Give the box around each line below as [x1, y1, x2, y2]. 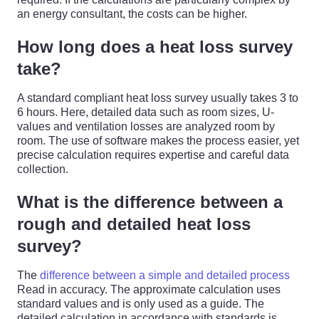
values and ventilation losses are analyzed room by [17, 120, 275, 132]
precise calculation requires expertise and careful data [17, 149, 289, 161]
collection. [17, 163, 68, 175]
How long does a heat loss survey [17, 37, 293, 56]
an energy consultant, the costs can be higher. [17, 8, 247, 20]
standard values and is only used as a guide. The [17, 298, 264, 310]
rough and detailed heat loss [17, 214, 251, 234]
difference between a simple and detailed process [40, 269, 290, 281]
